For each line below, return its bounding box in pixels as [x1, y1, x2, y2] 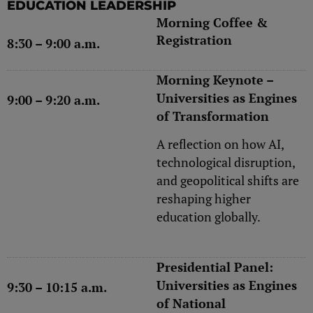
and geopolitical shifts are [156, 172, 299, 189]
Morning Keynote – [156, 71, 273, 88]
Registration [156, 31, 232, 48]
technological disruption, [156, 154, 295, 171]
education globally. [156, 208, 261, 226]
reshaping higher [156, 190, 251, 208]
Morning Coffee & [156, 13, 268, 31]
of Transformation [156, 107, 269, 124]
